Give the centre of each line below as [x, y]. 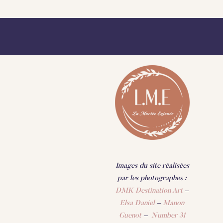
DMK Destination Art [149, 191]
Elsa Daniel [138, 203]
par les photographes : [152, 178]
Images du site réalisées [152, 166]
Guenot [130, 216]
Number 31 [168, 216]
